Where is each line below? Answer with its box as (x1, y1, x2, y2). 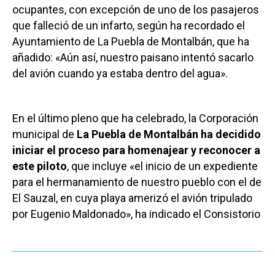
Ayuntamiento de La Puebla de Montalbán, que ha (12, 35, 249, 48)
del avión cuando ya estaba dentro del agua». (12, 67, 228, 80)
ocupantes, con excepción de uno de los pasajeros (12, 3, 259, 17)
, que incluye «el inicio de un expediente (67, 160, 258, 173)
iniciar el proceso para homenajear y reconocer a (12, 144, 260, 157)
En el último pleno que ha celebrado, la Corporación (12, 112, 258, 125)
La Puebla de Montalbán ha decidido (77, 128, 261, 141)
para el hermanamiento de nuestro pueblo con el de (12, 176, 261, 189)
